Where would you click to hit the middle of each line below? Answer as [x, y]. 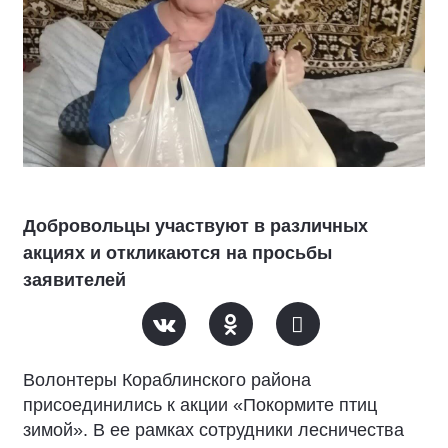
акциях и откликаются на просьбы [177, 253]
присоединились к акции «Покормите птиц [200, 405]
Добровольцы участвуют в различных [195, 226]
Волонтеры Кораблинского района [167, 380]
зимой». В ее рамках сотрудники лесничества [213, 430]
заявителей [74, 280]
